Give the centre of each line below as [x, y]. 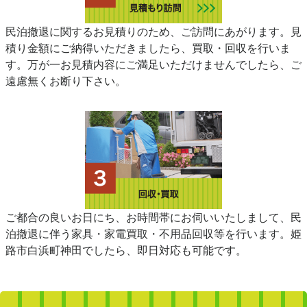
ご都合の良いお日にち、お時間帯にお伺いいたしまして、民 [153, 217]
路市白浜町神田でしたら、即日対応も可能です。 [126, 250]
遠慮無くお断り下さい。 [66, 81]
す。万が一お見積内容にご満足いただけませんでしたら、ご [153, 64]
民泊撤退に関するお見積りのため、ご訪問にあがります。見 [153, 31]
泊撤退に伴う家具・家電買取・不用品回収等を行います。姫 [153, 233]
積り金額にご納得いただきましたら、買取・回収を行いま [148, 48]
